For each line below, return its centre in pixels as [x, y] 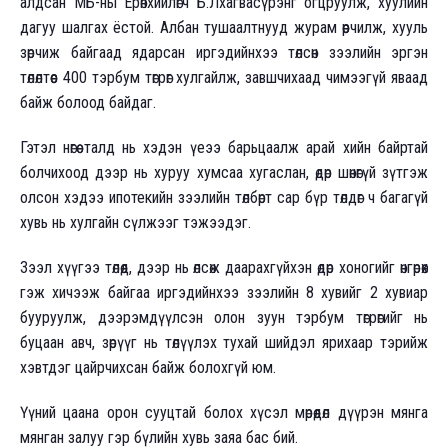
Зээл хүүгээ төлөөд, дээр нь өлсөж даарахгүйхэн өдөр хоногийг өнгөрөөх [224, 267]
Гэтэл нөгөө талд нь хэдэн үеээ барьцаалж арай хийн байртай [224, 147]
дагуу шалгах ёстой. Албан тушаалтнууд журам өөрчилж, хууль [224, 27]
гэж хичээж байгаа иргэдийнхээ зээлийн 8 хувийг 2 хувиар [224, 292]
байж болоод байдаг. [88, 102]
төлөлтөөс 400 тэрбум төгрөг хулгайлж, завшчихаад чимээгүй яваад [224, 77]
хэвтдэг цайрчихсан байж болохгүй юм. [148, 367]
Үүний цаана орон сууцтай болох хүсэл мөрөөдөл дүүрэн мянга [224, 412]
